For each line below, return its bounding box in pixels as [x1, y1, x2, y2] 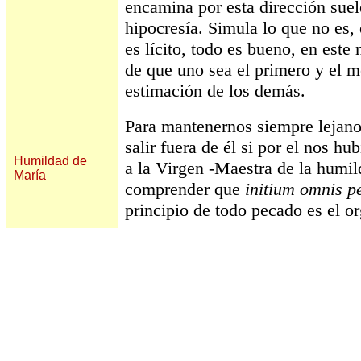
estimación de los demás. [125, 81, 305, 101]
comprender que [125, 179, 245, 199]
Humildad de [14, 154, 87, 168]
